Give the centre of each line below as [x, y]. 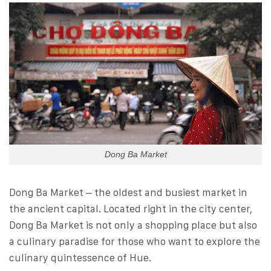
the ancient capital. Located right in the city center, [131, 209]
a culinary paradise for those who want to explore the [135, 242]
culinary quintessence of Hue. [80, 258]
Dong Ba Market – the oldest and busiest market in [128, 193]
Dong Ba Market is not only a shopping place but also [133, 225]
